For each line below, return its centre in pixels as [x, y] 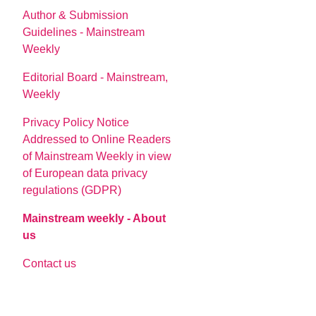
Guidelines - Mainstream [84, 32]
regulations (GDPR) [72, 190]
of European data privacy [85, 174]
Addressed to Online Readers [97, 140]
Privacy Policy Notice [76, 123]
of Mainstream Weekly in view [97, 157]
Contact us [50, 264]
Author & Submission [76, 16]
